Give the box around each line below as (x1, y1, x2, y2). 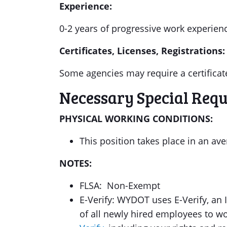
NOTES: (59, 157, 92, 169)
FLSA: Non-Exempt (80, 179, 160, 192)
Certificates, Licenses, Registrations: (59, 45, 225, 57)
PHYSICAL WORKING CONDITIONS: (59, 112, 213, 125)
